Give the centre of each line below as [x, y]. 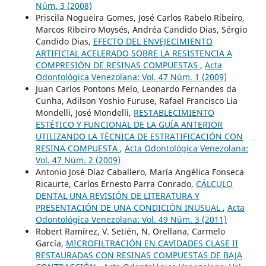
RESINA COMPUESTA [77, 148]
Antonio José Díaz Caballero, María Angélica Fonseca [140, 172]
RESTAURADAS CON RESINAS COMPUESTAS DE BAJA [139, 255]
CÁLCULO [214, 183]
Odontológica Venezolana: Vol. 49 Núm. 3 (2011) [131, 219]
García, [50, 243]
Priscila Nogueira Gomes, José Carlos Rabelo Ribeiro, [140, 17]
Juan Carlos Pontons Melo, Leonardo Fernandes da [136, 88]
